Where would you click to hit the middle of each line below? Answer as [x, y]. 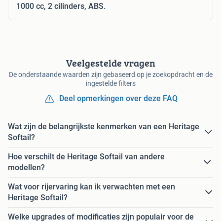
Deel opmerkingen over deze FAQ [118, 99]
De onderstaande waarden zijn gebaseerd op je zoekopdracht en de [110, 75]
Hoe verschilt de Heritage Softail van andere [86, 157]
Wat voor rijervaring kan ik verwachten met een [92, 187]
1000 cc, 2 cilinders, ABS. [61, 6]
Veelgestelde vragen [110, 63]
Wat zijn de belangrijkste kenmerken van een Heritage [104, 127]
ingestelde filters [110, 84]
